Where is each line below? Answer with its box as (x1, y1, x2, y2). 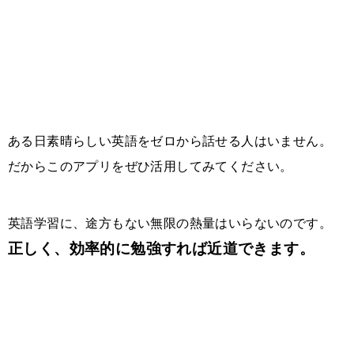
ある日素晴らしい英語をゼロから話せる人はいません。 (8, 134, 332, 148)
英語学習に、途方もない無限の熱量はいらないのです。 (8, 216, 332, 230)
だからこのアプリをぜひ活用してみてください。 (8, 159, 293, 173)
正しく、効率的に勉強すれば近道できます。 (8, 239, 314, 257)
